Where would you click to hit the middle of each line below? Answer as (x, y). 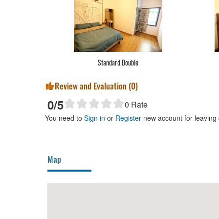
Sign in (95, 118)
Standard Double (118, 63)
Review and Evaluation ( (93, 86)
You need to (65, 118)
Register (128, 118)
